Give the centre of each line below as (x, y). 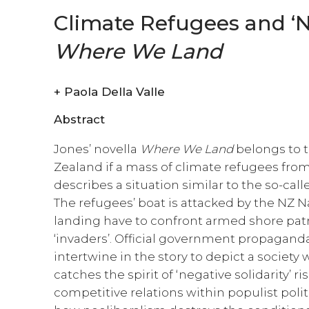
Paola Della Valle (115, 92)
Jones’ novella (97, 149)
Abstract (80, 119)
